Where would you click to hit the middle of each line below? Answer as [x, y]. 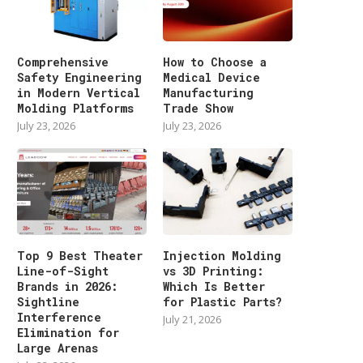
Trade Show [199, 109]
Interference [59, 317]
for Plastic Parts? [223, 301]
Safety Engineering [79, 78]
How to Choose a [215, 62]
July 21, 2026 [192, 319]
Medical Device [212, 78]
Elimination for [68, 332]
